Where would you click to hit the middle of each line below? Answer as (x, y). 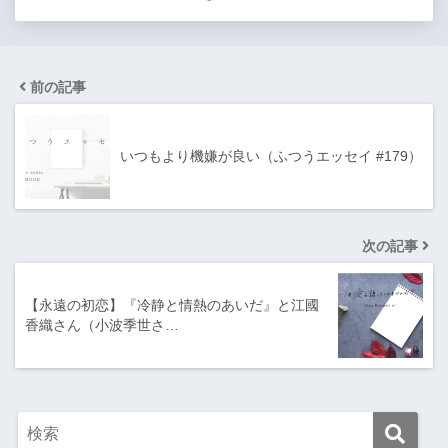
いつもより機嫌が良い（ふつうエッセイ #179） (271, 156)
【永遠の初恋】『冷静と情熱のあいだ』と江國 (172, 305)
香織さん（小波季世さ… (102, 325)
